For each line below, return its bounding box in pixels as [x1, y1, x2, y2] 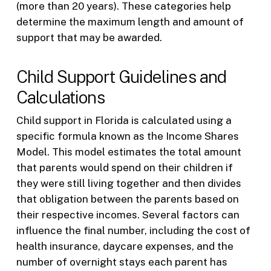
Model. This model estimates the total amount [16, 146, 241, 158]
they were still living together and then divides [16, 177, 241, 190]
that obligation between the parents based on [16, 193, 239, 206]
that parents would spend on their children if [16, 162, 233, 174]
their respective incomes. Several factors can [16, 209, 240, 221]
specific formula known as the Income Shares [16, 130, 239, 143]
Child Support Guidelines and [16, 67, 227, 87]
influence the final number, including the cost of [16, 224, 250, 237]
